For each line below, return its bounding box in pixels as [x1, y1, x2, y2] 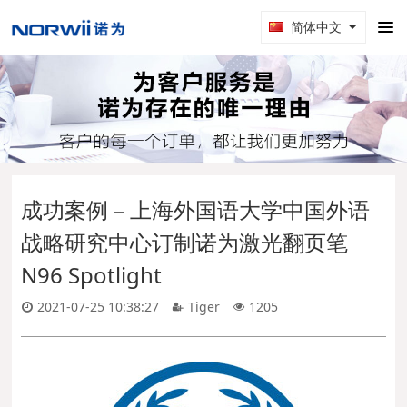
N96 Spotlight [21, 260, 163, 291]
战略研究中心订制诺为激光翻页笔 [21, 227, 349, 258]
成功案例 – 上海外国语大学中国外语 [21, 194, 371, 225]
